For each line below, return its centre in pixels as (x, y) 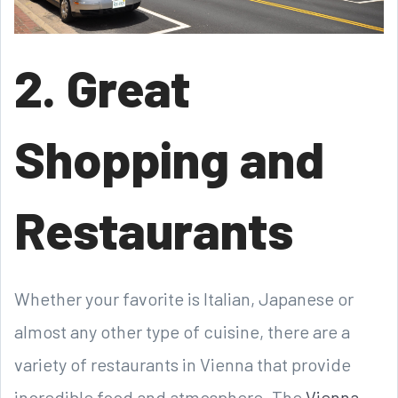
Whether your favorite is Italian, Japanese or (184, 299)
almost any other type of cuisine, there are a (182, 332)
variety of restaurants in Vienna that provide (183, 365)
